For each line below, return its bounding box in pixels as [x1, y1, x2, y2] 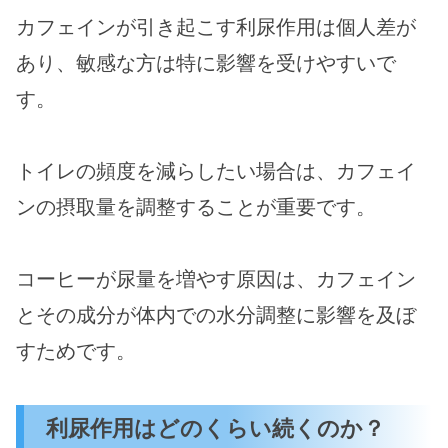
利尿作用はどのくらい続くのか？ [46, 413, 386, 441]
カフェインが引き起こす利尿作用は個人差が [16, 14, 416, 39]
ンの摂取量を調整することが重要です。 [16, 194, 376, 219]
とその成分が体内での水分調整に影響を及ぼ [16, 302, 416, 327]
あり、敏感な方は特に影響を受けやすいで [16, 50, 396, 75]
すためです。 [16, 338, 136, 363]
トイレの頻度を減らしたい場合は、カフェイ [16, 158, 416, 183]
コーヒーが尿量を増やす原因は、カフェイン [16, 266, 416, 291]
